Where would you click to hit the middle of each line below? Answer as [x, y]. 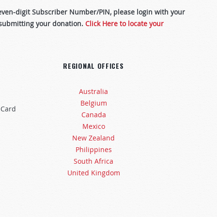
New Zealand [93, 138]
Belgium [93, 103]
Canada [93, 115]
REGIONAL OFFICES [93, 66]
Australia [93, 91]
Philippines [93, 149]
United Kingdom [93, 173]
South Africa [93, 161]
